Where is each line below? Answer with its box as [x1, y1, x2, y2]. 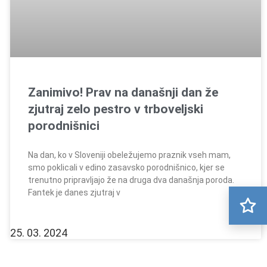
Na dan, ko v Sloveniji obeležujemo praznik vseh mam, [27, 150, 231, 160]
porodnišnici [27, 119, 100, 133]
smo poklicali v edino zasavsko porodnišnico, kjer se [27, 163, 225, 173]
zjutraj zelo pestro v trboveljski [27, 102, 203, 117]
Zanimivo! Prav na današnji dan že [27, 85, 218, 100]
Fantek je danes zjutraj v [27, 188, 120, 198]
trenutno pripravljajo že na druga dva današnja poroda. [27, 175, 234, 185]
